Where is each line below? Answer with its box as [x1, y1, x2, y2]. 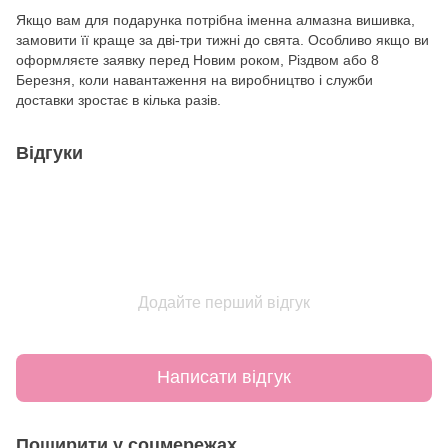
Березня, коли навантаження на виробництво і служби [16, 71, 373, 88]
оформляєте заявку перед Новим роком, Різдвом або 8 [16, 51, 379, 68]
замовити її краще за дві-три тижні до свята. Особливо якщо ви [16, 31, 429, 48]
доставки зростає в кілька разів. [16, 91, 221, 108]
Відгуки [16, 142, 83, 163]
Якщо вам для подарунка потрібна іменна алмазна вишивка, [16, 11, 415, 28]
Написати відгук [157, 367, 291, 388]
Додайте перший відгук [138, 293, 310, 311]
